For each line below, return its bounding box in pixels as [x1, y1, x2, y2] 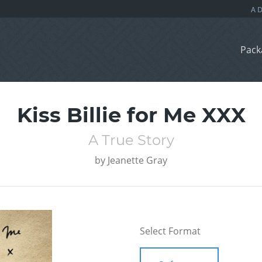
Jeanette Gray [108, 154, 167, 167]
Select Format [140, 225, 201, 238]
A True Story [88, 132, 174, 149]
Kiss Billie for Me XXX [16, 102, 246, 128]
